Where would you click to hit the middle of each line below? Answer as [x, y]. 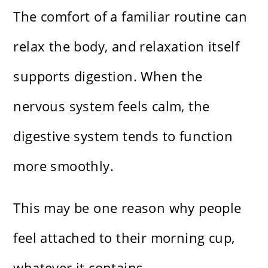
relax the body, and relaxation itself [127, 46]
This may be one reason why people [127, 208]
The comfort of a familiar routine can [130, 16]
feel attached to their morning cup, [124, 238]
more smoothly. [64, 166]
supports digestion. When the [108, 76]
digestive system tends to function [123, 136]
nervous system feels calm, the [112, 106]
